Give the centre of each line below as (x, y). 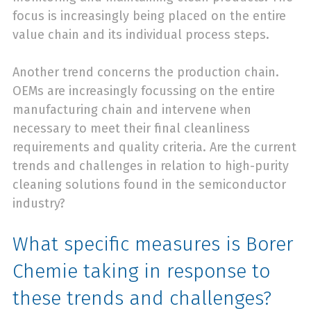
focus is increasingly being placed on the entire (149, 16)
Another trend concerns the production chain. (146, 72)
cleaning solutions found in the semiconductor (149, 185)
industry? (39, 203)
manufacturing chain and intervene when (132, 110)
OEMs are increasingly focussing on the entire (144, 91)
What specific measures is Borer (153, 244)
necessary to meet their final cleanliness (131, 128)
